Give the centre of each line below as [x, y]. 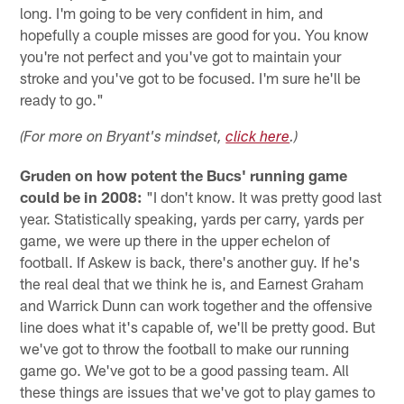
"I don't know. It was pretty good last [262, 196]
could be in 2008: [82, 196]
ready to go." [62, 99]
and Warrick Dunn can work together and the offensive [197, 304]
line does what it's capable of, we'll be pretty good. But [198, 326]
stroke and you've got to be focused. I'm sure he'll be [191, 77]
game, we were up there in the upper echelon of [175, 239]
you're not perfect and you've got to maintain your [181, 55]
